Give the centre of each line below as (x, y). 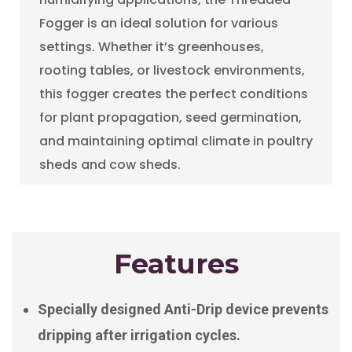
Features (176, 263)
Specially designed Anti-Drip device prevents (183, 309)
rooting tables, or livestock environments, (172, 70)
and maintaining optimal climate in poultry (176, 141)
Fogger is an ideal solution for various (159, 23)
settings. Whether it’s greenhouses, (152, 46)
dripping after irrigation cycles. (139, 335)
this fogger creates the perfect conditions (174, 93)
